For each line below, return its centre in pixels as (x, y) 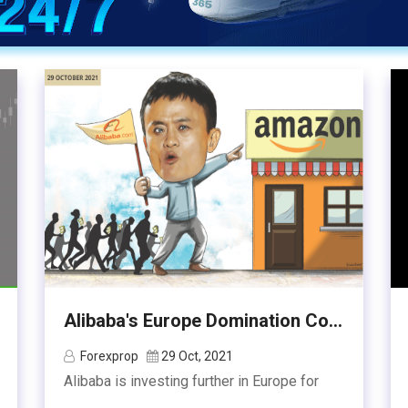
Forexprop (109, 356)
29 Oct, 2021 (197, 356)
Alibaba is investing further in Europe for (191, 381)
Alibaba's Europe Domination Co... (203, 321)
